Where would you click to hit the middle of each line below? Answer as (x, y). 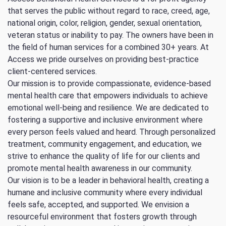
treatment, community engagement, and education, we (105, 144)
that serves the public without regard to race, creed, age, (109, 11)
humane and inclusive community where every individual (105, 193)
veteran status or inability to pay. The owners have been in (110, 35)
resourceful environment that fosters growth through (102, 217)
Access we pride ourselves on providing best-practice (103, 60)
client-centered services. (52, 72)
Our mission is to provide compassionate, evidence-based (109, 84)
